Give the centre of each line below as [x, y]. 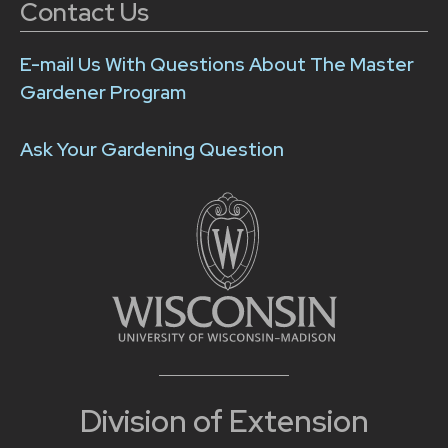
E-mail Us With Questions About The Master [217, 65]
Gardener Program [103, 93]
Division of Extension [224, 420]
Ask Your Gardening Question [152, 149]
